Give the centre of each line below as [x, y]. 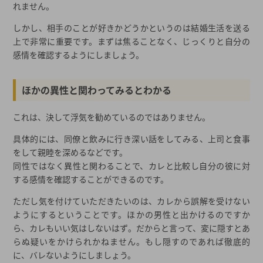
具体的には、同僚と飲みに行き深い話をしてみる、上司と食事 [131, 139]
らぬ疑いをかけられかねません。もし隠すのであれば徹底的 [131, 242]
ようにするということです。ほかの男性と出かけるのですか [131, 215]
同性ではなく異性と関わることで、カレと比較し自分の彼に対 [131, 166]
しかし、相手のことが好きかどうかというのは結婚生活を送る [131, 28]
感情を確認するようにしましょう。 [79, 55]
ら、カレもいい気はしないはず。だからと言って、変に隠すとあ [131, 228]
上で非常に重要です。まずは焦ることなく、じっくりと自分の [131, 41]
